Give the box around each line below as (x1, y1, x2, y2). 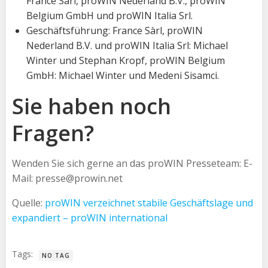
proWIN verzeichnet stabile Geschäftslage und (45, 196, 253, 209)
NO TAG (42, 251, 70, 260)
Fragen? (12, 118, 94, 148)
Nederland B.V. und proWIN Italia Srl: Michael (26, 38, 228, 52)
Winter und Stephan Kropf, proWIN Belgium (26, 53, 225, 67)
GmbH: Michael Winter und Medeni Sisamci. (26, 68, 219, 82)
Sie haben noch (12, 91, 171, 121)
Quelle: (12, 196, 45, 209)
